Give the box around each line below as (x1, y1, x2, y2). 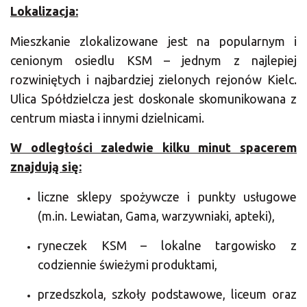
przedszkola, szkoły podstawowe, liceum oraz (38, 287, 297, 302)
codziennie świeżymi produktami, (38, 258, 217, 271)
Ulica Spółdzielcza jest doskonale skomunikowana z (10, 91, 297, 106)
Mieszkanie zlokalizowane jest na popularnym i (10, 34, 297, 48)
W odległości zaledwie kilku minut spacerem (10, 140, 297, 155)
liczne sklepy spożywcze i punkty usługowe (38, 189, 297, 204)
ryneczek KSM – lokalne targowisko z (38, 238, 297, 252)
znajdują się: (10, 160, 82, 174)
